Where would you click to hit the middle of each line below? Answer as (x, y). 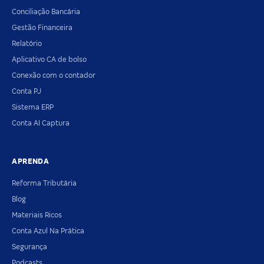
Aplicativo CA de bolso (49, 60)
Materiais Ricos (37, 215)
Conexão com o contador (54, 76)
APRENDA (31, 161)
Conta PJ (27, 92)
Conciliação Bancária (46, 12)
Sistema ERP (33, 108)
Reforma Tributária (44, 183)
